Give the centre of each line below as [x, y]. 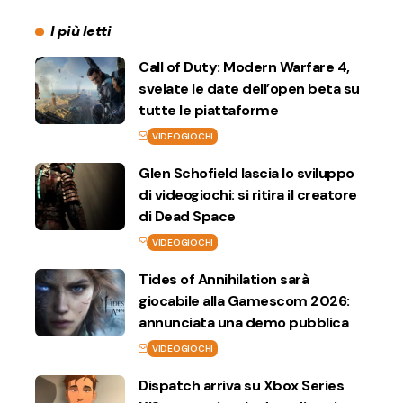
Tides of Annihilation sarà [224, 280]
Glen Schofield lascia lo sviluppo [246, 174]
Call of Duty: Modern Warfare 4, [244, 67]
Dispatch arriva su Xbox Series [241, 386]
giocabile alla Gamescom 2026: [244, 301]
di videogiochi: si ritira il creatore [248, 195]
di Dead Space [187, 217]
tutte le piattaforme [208, 111]
